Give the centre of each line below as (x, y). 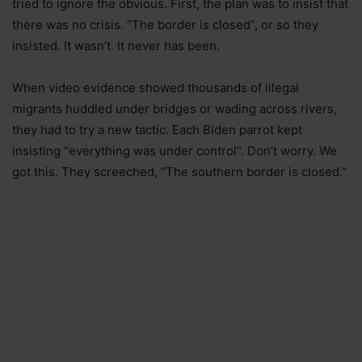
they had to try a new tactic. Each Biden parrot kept (157, 130)
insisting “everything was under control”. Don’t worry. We (175, 151)
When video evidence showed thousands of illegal (156, 88)
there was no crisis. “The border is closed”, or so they (165, 25)
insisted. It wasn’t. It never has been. (116, 46)
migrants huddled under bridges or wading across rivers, (175, 109)
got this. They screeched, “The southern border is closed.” (179, 172)
